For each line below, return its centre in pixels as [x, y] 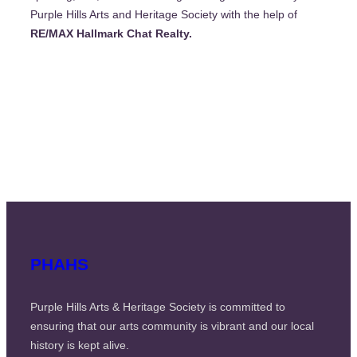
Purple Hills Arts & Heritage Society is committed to [158, 306]
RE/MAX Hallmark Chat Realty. [111, 33]
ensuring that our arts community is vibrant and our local [172, 326]
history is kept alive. [80, 345]
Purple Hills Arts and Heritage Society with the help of [164, 14]
